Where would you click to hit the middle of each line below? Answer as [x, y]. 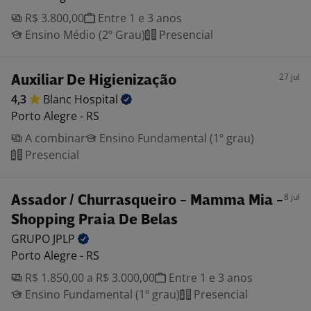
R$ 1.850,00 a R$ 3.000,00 [89, 278]
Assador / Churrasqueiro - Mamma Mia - [147, 201]
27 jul [289, 77]
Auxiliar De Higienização [94, 81]
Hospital [98, 99]
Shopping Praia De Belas [94, 220]
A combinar [54, 138]
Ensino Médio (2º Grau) [84, 35]
